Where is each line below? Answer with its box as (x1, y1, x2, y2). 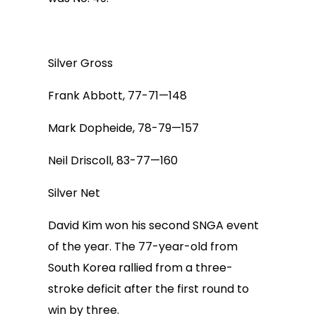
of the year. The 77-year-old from (48, 238, 238, 255)
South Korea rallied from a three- (48, 260, 233, 276)
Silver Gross (48, 55, 113, 71)
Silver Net (48, 185, 100, 201)
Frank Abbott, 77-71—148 (48, 87, 187, 104)
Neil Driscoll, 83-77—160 (48, 152, 178, 169)
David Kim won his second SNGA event (48, 217, 259, 233)
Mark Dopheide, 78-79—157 (48, 120, 199, 136)
